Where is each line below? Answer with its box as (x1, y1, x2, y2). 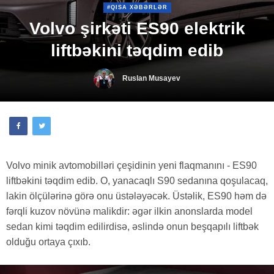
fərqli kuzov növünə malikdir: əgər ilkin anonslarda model (6, 206, 253, 217)
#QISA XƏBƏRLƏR (106, 4, 168, 11)
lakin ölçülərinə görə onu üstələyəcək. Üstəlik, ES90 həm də (6, 190, 267, 201)
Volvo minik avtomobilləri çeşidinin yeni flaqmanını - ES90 (6, 160, 257, 171)
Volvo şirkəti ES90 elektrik (29, 18, 245, 39)
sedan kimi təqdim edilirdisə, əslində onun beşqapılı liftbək (6, 221, 259, 232)
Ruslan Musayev (122, 73, 180, 83)
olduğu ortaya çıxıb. (6, 236, 91, 247)
